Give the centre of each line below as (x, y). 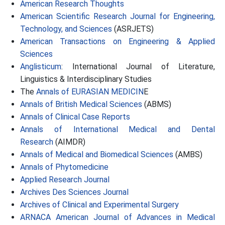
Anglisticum (41, 67)
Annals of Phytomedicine (64, 167)
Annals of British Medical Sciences (81, 104)
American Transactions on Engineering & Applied (118, 41)
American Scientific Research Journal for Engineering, (118, 16)
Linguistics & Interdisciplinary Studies (86, 79)
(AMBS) (188, 154)
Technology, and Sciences (66, 29)
